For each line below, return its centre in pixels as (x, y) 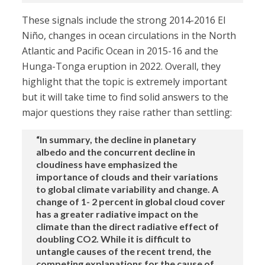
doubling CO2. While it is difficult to (114, 239)
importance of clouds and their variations (127, 177)
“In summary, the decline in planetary (117, 140)
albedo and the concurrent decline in (116, 152)
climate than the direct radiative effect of (128, 227)
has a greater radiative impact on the (117, 214)
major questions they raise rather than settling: (127, 113)
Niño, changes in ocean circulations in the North (129, 36)
